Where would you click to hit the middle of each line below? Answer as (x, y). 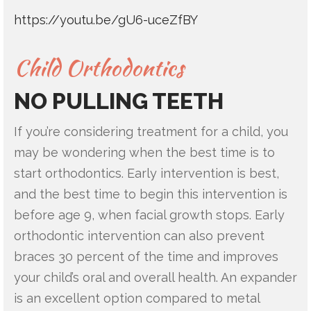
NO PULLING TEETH (119, 101)
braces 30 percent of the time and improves (146, 256)
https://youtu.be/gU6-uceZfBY (106, 19)
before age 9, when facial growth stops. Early (149, 215)
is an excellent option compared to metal (137, 298)
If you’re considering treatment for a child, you (151, 131)
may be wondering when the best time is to (144, 152)
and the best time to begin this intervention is (151, 194)
